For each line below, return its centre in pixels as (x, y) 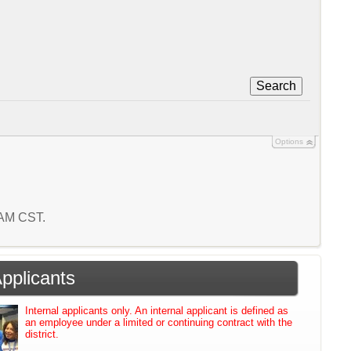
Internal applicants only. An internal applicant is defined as (157, 310)
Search (276, 85)
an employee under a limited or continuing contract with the (159, 322)
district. (42, 334)
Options (289, 141)
